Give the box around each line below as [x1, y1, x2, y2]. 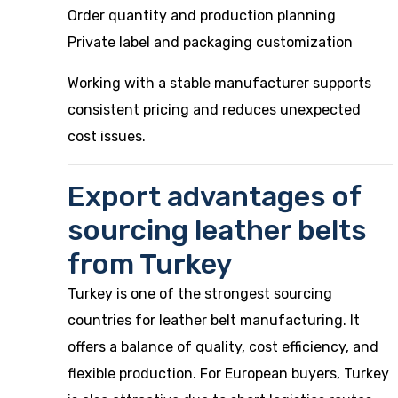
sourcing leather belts [68, 213, 367, 247]
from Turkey [68, 247, 232, 281]
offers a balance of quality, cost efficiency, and [68, 338, 378, 355]
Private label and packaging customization [68, 34, 353, 51]
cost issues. [68, 128, 146, 145]
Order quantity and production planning [68, 7, 336, 24]
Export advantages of [68, 179, 361, 213]
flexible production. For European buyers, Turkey [68, 365, 389, 382]
